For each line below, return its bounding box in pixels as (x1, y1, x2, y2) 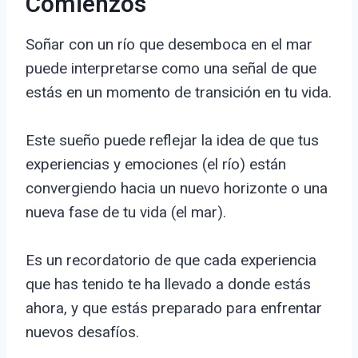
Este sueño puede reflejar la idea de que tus (26, 131, 319, 150)
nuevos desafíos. (26, 323, 139, 342)
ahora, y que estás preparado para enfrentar (26, 299, 322, 318)
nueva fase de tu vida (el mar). (26, 203, 226, 222)
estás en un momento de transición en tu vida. (26, 83, 332, 102)
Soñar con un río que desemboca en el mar (26, 35, 312, 54)
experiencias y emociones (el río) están (26, 155, 286, 174)
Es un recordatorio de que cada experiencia (26, 251, 316, 270)
